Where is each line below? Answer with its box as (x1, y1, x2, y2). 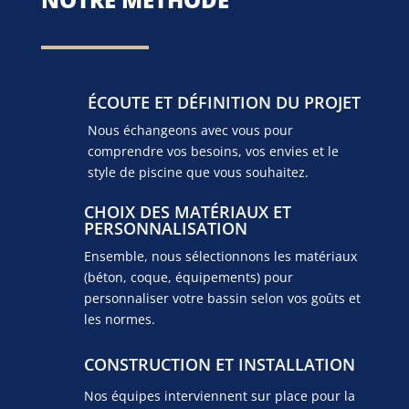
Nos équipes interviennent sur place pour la (83, 386, 355, 404)
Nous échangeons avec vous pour (87, 121, 293, 139)
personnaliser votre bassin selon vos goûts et (83, 288, 361, 307)
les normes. (83, 309, 155, 328)
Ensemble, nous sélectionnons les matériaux (83, 246, 357, 265)
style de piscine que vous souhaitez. (87, 163, 309, 181)
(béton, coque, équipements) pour (83, 267, 293, 286)
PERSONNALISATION (83, 216, 247, 239)
